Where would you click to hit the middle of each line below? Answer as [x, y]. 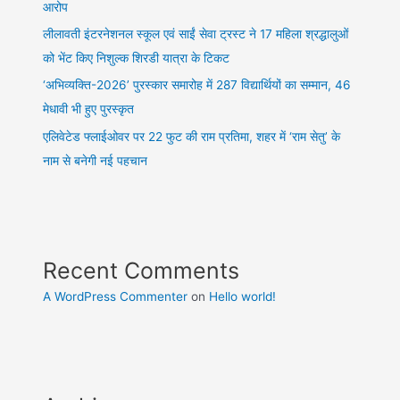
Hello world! [243, 296]
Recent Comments [142, 270]
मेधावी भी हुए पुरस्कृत [89, 109]
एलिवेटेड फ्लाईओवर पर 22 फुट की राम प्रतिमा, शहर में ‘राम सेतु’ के [192, 136]
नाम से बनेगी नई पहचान [96, 160]
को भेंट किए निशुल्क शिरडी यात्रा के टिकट [137, 58]
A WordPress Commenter [116, 296]
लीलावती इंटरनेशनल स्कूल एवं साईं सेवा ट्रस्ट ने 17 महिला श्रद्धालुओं [196, 34]
